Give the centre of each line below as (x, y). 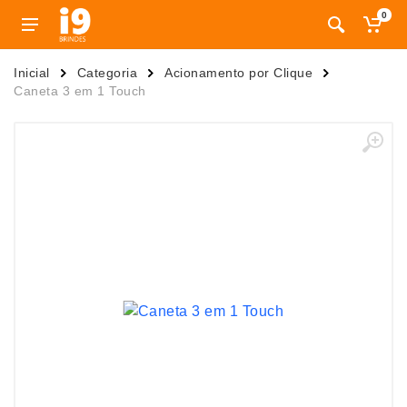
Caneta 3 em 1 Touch (80, 91)
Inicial (32, 73)
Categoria (107, 73)
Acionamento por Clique (238, 73)
